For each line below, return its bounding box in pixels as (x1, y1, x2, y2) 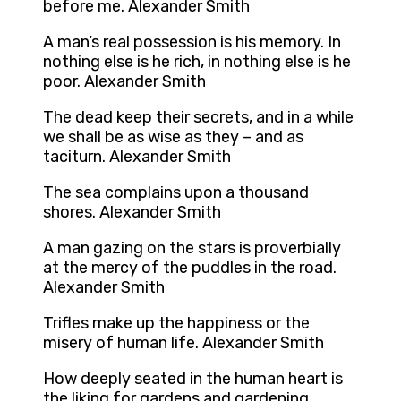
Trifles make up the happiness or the (43, 313, 310, 334)
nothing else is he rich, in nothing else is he (43, 52, 351, 73)
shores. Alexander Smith (43, 202, 221, 223)
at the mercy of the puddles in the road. (43, 258, 337, 278)
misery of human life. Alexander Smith (43, 333, 324, 354)
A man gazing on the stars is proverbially (43, 238, 341, 259)
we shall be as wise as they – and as (43, 127, 303, 148)
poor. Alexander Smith (43, 72, 206, 92)
